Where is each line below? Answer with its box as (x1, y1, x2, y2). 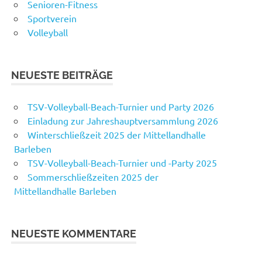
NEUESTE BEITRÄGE (11, 68, 113, 81)
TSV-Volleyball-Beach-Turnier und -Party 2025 (27, 156, 217, 168)
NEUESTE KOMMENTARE (11, 227, 137, 240)
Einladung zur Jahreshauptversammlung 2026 (27, 114, 218, 126)
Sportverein (27, 12, 77, 24)
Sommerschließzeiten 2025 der (27, 170, 158, 182)
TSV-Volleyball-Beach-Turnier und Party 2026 (27, 100, 214, 112)
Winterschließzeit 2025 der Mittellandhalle (27, 128, 206, 140)
